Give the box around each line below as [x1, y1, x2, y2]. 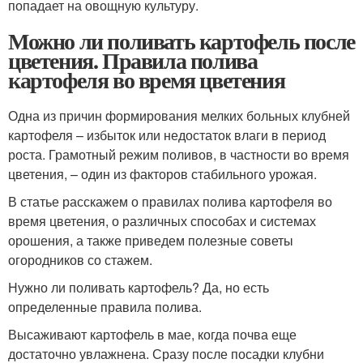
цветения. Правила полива [8, 44, 258, 77]
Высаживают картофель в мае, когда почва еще [8, 325, 297, 344]
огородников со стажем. [8, 250, 152, 269]
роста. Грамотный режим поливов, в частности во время [8, 145, 349, 164]
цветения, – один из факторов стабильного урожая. [8, 164, 317, 183]
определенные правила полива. [8, 297, 202, 316]
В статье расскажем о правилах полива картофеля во [8, 192, 332, 211]
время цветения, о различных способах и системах [8, 211, 316, 230]
